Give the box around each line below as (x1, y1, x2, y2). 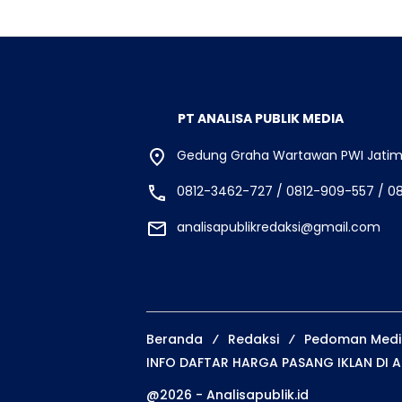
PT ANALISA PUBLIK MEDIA (178, 109, 344, 127)
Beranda (146, 329, 203, 348)
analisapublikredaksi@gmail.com (177, 217, 380, 236)
